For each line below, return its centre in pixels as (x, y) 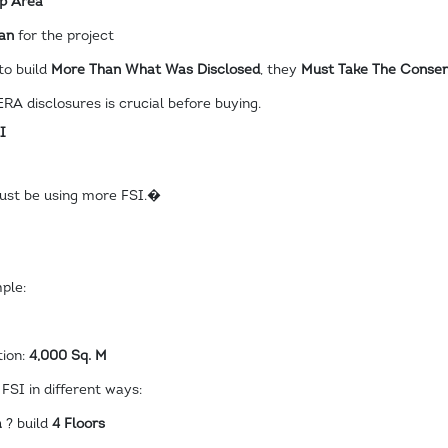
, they (280, 70)
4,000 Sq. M (67, 356)
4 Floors (78, 424)
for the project (63, 36)
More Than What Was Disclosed (155, 70)
